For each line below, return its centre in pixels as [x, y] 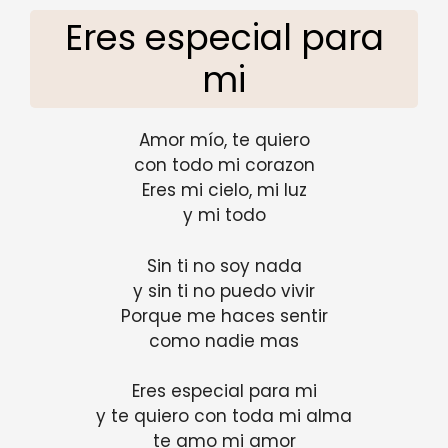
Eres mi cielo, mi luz [224, 190]
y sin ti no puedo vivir [224, 290]
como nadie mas [224, 340]
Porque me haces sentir [224, 315]
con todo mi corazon [224, 165]
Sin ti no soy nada [224, 265]
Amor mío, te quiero [224, 140]
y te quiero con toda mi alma [224, 416]
